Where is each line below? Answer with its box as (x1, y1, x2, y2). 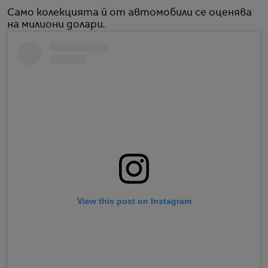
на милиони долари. (7, 20, 105, 30)
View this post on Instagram (77, 196, 191, 206)
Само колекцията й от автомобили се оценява (7, 8, 252, 18)
